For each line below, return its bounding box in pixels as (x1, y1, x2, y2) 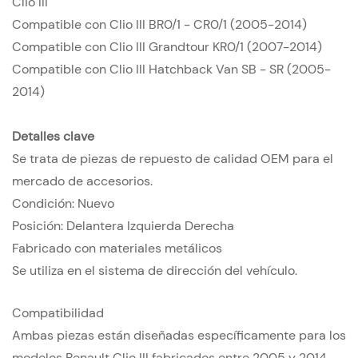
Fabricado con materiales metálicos (12, 240, 222, 257)
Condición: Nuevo (12, 195, 114, 213)
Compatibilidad (12, 304, 104, 322)
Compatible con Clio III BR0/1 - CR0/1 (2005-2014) (12, 16, 307, 34)
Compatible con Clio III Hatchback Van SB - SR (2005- (12, 61, 331, 78)
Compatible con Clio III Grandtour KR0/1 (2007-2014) (12, 38, 322, 56)
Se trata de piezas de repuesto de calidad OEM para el (12, 150, 333, 168)
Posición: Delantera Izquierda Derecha (12, 217, 234, 235)
